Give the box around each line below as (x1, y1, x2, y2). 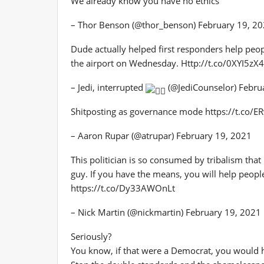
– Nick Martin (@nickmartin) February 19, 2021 (71, 206, 261, 218)
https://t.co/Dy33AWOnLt (71, 181, 175, 194)
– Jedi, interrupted (71, 81, 146, 93)
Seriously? (71, 230, 111, 242)
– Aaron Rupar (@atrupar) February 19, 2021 (71, 129, 252, 141)
